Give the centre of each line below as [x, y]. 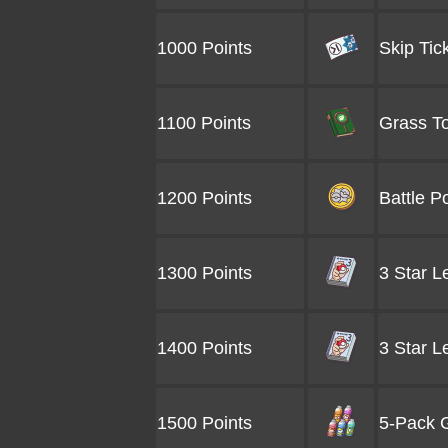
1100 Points [204, 123]
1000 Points [204, 48]
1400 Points [204, 348]
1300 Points [204, 273]
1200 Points [204, 198]
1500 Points [204, 423]
